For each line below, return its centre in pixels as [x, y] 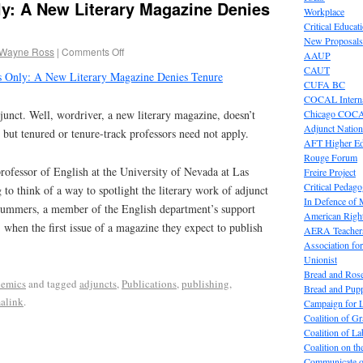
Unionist [320, 259]
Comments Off [93, 51]
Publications [149, 283]
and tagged [53, 283]
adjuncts [98, 283]
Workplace [324, 11]
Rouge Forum [330, 157]
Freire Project [329, 171]
